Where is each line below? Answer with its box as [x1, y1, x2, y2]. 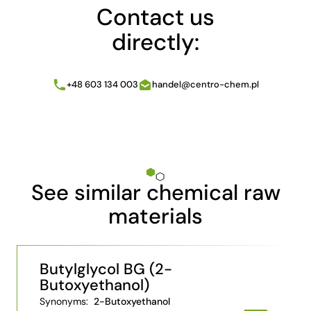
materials [108, 201, 203, 230]
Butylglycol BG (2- [40, 259, 172, 279]
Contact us [96, 1, 215, 32]
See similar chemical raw [31, 178, 280, 207]
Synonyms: [40, 294, 91, 308]
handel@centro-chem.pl [151, 78, 259, 90]
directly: [112, 26, 199, 57]
